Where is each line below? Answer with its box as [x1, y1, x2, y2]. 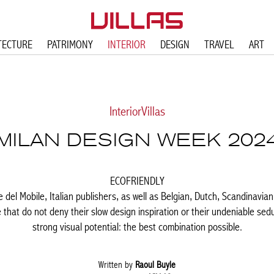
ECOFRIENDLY [109, 174, 165, 188]
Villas [141, 103, 165, 119]
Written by [98, 259, 135, 270]
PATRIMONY [46, 37, 93, 51]
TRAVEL [204, 37, 234, 51]
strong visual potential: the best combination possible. [32, 220, 242, 234]
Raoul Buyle [135, 259, 176, 270]
